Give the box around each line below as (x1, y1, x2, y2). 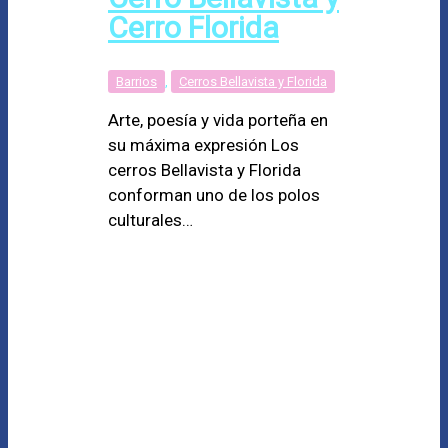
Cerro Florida (108, 9, 279, 45)
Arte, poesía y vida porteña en (108, 109, 328, 130)
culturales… (108, 209, 193, 230)
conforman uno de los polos (108, 184, 320, 205)
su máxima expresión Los (108, 134, 299, 155)
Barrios (116, 73, 157, 89)
